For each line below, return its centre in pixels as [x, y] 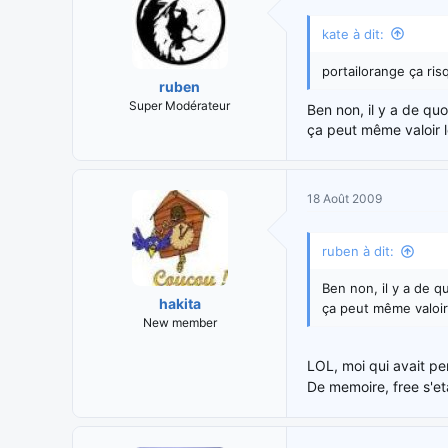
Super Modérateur [179, 105]
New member [179, 323]
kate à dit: [353, 33]
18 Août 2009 [344, 199]
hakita [179, 304]
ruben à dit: [358, 251]
